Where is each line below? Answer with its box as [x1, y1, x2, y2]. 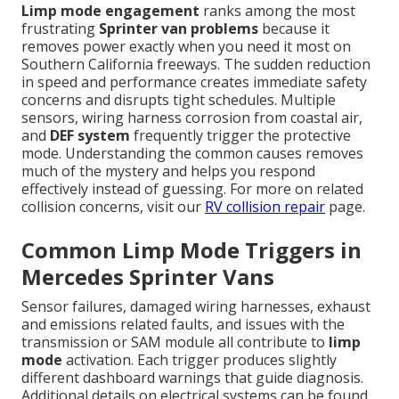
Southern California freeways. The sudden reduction [21, 54, 370, 75]
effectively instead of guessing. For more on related [21, 179, 363, 199]
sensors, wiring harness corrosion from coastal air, [21, 108, 362, 128]
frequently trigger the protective [130, 126, 351, 146]
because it [258, 19, 330, 39]
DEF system [50, 126, 130, 146]
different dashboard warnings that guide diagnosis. [21, 368, 363, 388]
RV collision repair [205, 197, 325, 217]
